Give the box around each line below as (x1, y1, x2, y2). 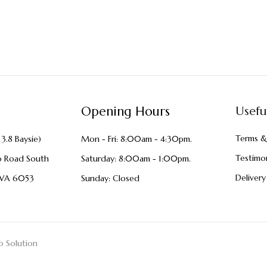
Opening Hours (81, 104, 170, 120)
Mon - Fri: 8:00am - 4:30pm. (81, 133, 193, 145)
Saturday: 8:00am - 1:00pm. (81, 153, 191, 164)
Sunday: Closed (81, 173, 140, 184)
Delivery (235, 172, 266, 184)
